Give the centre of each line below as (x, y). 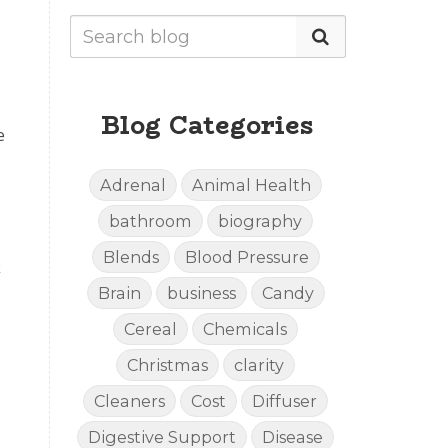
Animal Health (252, 185)
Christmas (168, 365)
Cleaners (130, 401)
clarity (259, 365)
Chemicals (245, 329)
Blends (130, 257)
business (201, 293)
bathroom (151, 221)
